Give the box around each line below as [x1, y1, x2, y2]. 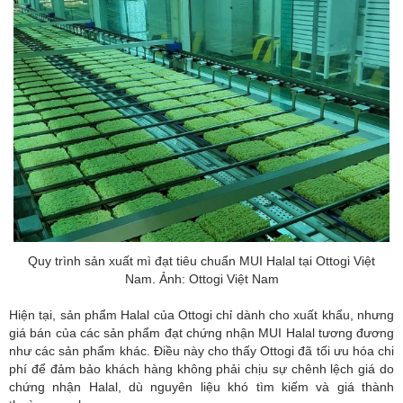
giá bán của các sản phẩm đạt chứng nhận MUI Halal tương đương [9, 325, 394, 340]
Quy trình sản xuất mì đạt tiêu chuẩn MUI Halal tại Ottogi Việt [28, 253, 375, 268]
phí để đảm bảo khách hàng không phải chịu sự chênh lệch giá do [9, 361, 394, 376]
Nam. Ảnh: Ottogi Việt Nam [124, 271, 279, 286]
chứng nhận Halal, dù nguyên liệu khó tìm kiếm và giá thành [9, 379, 394, 394]
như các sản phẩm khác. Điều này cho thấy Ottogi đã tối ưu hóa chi [9, 343, 394, 358]
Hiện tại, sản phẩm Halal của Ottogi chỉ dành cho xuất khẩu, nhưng [9, 307, 394, 322]
